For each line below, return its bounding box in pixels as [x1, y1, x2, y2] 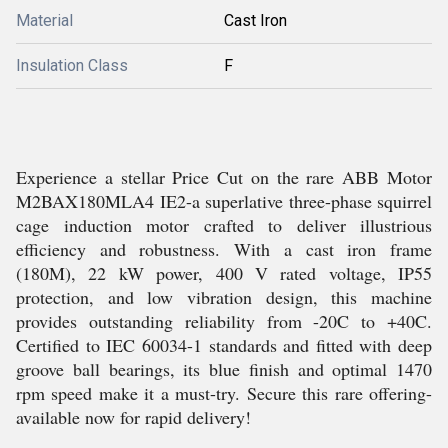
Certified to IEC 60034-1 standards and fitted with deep [16, 333, 432, 357]
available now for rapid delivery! [16, 405, 251, 429]
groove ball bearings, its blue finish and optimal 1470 [16, 357, 432, 381]
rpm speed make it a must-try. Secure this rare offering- [16, 381, 432, 405]
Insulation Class [16, 56, 128, 75]
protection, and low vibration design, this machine [16, 285, 432, 309]
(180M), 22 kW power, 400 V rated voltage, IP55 [16, 261, 432, 285]
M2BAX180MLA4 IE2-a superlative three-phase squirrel [16, 189, 432, 213]
